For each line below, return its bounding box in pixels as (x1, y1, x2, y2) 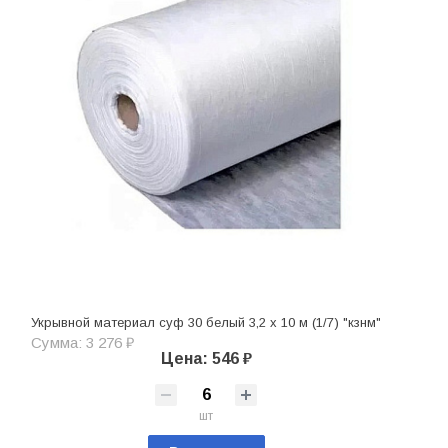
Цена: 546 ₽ (160, 349, 252, 367)
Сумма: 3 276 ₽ (31, 333, 134, 351)
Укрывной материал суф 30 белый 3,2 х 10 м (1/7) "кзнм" (31, 314, 381, 330)
